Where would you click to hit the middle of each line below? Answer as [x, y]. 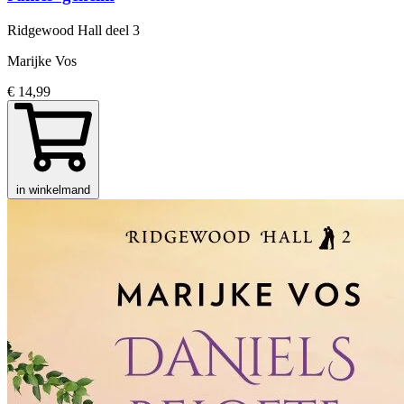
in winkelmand [53, 189]
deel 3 [123, 30]
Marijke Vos [42, 60]
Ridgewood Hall [56, 30]
